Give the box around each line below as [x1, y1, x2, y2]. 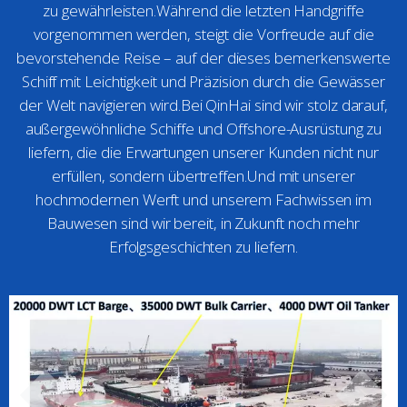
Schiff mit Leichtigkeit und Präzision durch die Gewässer [21, 71, 386, 92]
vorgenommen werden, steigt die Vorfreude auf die [33, 24, 374, 45]
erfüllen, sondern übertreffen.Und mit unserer [52, 165, 355, 186]
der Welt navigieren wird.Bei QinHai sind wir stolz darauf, [18, 94, 389, 115]
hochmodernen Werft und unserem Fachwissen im [35, 189, 372, 210]
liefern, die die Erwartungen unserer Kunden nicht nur [28, 142, 379, 163]
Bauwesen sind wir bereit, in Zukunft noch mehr [46, 213, 361, 233]
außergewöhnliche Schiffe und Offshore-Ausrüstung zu [25, 118, 382, 139]
